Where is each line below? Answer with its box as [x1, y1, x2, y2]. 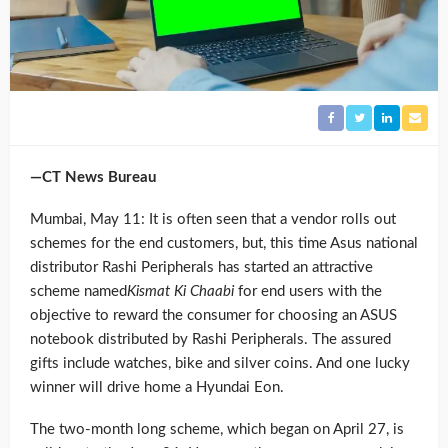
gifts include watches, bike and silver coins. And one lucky [30, 356, 410, 372]
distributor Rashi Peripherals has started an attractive [30, 260, 373, 276]
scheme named [30, 284, 127, 300]
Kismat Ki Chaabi [127, 284, 234, 300]
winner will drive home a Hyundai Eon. [30, 380, 284, 396]
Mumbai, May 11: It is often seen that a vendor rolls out [30, 212, 396, 228]
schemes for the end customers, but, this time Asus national [30, 236, 418, 252]
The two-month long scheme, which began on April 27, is [30, 422, 404, 438]
